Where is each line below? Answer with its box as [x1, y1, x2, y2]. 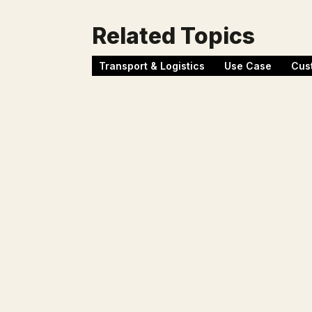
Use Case [224, 60, 272, 72]
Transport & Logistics [99, 60, 205, 72]
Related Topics [92, 22, 255, 49]
